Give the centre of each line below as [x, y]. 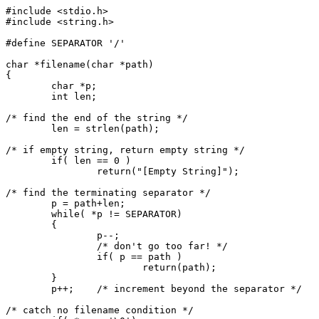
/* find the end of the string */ [97, 118]
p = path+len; [28, 203]
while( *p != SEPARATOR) [28, 214]
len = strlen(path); [28, 129]
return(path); [74, 267]
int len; [28, 96]
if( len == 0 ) [28, 161]
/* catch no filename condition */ [100, 310]
